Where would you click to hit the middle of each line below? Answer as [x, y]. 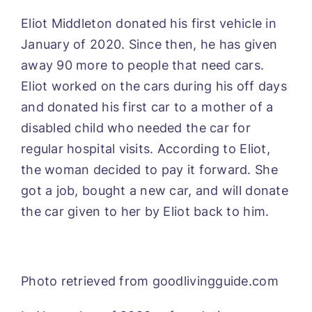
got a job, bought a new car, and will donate [155, 190]
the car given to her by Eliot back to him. [145, 211]
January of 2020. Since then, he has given [149, 44]
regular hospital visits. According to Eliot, [146, 148]
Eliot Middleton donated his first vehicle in [149, 23]
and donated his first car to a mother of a [147, 107]
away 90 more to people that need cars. [143, 65]
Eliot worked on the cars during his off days [154, 86]
